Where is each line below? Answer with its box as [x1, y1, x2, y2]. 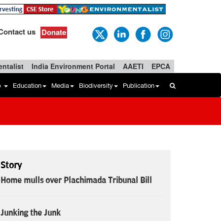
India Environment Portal [32, 61, 115, 71]
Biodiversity [79, 82, 113, 89]
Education [13, 82, 41, 89]
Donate [41, 27, 67, 37]
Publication [123, 82, 154, 89]
